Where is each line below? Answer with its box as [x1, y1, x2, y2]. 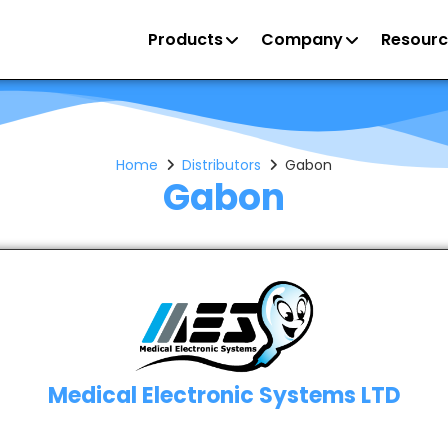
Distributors [182, 155, 261, 175]
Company [260, 27, 343, 51]
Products [147, 27, 223, 51]
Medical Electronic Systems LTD [47, 379, 401, 411]
